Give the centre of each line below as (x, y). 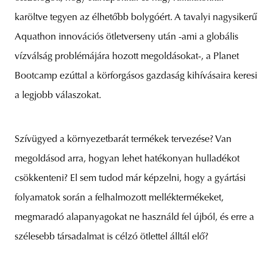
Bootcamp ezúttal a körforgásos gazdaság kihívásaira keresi (136, 76)
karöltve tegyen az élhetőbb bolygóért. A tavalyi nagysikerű (136, 18)
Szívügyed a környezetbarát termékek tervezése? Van (123, 140)
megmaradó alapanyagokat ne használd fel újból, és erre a (134, 218)
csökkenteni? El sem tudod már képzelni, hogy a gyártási (130, 179)
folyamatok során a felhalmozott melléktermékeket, (119, 198)
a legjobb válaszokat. (58, 96)
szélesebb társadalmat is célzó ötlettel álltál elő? (112, 237)
